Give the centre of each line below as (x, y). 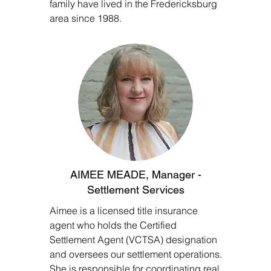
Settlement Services (135, 190)
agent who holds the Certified (113, 225)
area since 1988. (86, 18)
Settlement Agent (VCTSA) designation (133, 240)
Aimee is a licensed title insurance (124, 211)
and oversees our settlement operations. (136, 254)
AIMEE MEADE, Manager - (135, 175)
